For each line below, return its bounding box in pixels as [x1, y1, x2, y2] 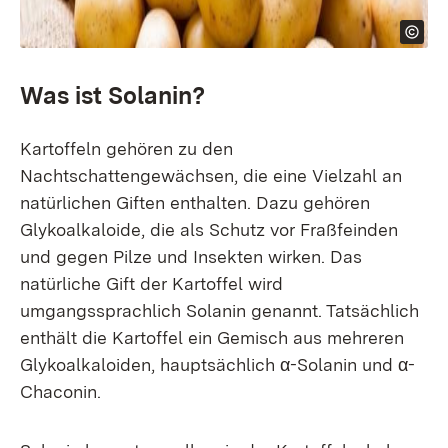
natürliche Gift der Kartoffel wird [20, 273, 283, 294]
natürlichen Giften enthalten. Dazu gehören [20, 192, 370, 213]
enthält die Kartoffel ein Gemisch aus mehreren [20, 327, 404, 348]
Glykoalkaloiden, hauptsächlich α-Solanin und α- [20, 354, 415, 375]
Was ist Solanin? [20, 81, 211, 110]
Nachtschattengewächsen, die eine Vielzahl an [20, 165, 402, 186]
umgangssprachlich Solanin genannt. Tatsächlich [20, 300, 419, 321]
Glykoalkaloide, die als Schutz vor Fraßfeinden [20, 219, 398, 240]
